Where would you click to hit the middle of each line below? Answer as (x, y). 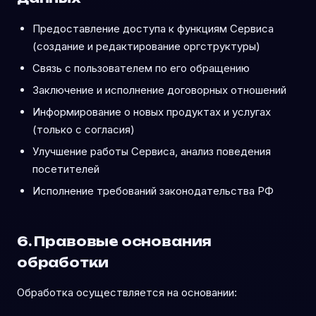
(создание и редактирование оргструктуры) (146, 46)
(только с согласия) (84, 129)
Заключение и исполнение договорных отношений (159, 90)
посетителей (66, 169)
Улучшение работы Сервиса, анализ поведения (152, 151)
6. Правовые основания (115, 241)
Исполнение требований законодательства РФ (153, 191)
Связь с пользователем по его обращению (141, 68)
